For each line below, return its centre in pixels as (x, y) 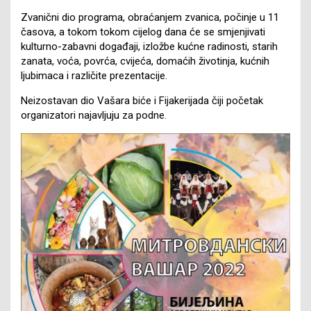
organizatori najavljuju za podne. (94, 115)
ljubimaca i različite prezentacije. (94, 75)
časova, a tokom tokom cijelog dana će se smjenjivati (143, 32)
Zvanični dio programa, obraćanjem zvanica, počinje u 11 (150, 17)
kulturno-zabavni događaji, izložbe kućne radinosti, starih (149, 46)
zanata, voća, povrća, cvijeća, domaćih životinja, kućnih (145, 61)
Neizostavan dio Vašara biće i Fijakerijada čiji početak (142, 100)
